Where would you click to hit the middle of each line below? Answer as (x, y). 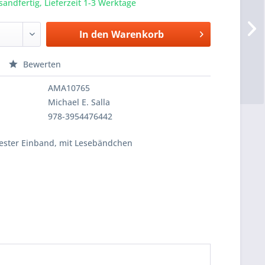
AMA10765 (69, 88)
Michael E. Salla (79, 102)
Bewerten (41, 64)
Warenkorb (137, 34)
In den (94, 34)
